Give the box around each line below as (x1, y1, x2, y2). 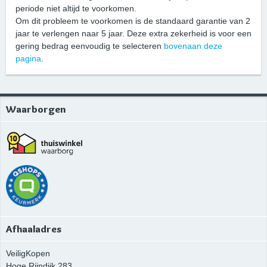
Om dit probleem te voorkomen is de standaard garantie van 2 (15, 16, 250, 26)
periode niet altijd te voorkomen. (15, 4, 136, 14)
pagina (15, 54, 41, 64)
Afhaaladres (6, 223, 61, 235)
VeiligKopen (6, 249, 50, 258)
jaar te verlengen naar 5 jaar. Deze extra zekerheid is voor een (15, 29, 252, 39)
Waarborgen (6, 103, 66, 116)
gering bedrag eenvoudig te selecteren (15, 41, 164, 51)
